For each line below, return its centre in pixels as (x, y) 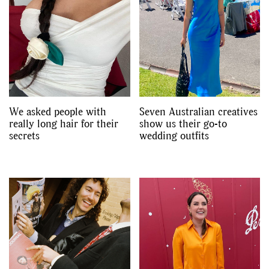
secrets (24, 135)
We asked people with (58, 111)
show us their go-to (183, 123)
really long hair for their (64, 123)
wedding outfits (174, 135)
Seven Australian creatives (198, 111)
